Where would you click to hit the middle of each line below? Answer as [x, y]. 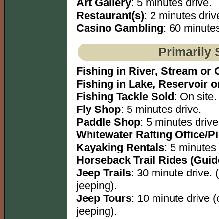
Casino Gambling [120, 28]
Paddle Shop [108, 122]
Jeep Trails [104, 173]
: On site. [195, 97]
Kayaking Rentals [120, 148]
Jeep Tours [104, 198]
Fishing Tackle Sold [125, 97]
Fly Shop [99, 109]
